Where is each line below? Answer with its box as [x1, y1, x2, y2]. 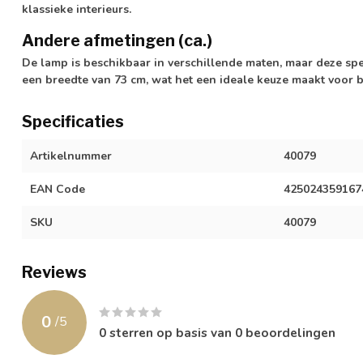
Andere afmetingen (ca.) [22, 30, 212, 50]
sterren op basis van [106, 323, 235, 341]
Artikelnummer [30, 147, 112, 164]
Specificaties [22, 111, 124, 131]
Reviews [22, 262, 87, 282]
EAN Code [30, 181, 85, 197]
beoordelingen [242, 323, 335, 341]
